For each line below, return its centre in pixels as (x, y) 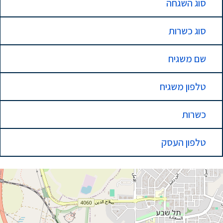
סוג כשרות (187, 31)
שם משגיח (187, 59)
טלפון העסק (184, 142)
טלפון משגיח (183, 87)
